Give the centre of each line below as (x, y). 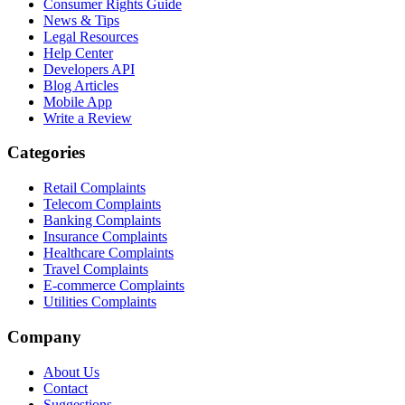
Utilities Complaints (100, 302)
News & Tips (81, 20)
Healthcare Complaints (108, 253)
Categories (46, 153)
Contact (66, 388)
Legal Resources (91, 36)
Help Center (78, 52)
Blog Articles (81, 85)
